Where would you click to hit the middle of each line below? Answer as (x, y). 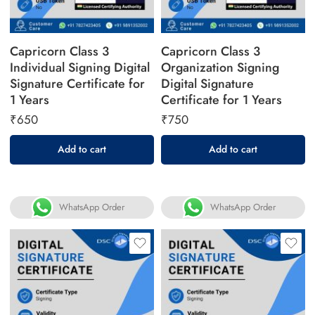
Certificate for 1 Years (221, 99)
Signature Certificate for (78, 83)
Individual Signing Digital (80, 67)
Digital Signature (207, 83)
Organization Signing (220, 67)
